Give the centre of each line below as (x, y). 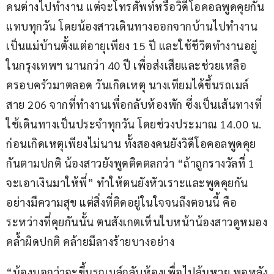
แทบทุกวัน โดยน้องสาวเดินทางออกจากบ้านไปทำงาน (132, 26)
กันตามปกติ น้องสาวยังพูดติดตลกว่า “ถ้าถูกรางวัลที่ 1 (132, 163)
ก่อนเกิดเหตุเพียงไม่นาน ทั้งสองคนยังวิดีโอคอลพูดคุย (131, 143)
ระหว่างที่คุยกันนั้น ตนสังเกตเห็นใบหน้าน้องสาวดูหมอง (137, 221)
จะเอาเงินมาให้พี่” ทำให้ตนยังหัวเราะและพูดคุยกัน (127, 182)
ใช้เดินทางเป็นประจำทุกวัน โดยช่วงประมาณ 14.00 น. (135, 124)
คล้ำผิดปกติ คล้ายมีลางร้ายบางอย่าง (90, 241)
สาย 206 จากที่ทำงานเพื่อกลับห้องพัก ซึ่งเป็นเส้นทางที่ (134, 104)
